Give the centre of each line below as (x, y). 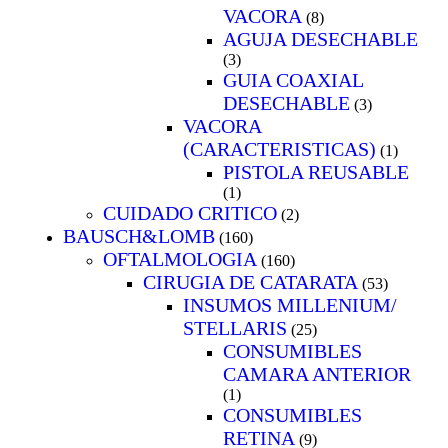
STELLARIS (235, 327)
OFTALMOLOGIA (180, 258)
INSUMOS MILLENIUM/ (290, 304)
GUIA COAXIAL (293, 79)
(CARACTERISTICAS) (279, 148)
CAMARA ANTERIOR (317, 373)
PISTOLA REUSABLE (316, 171)
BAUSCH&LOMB (139, 235)
